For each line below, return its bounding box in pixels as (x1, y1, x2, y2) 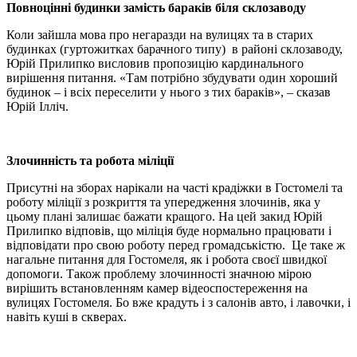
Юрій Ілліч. (6, 99, 69, 113)
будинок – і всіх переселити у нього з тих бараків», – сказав (6, 84, 331, 99)
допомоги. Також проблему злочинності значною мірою (6, 266, 312, 280)
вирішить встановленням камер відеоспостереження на (6, 280, 308, 295)
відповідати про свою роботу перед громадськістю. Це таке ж (6, 237, 345, 252)
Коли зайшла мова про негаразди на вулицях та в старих (6, 27, 313, 41)
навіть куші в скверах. (6, 309, 127, 324)
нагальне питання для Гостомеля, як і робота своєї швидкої (6, 252, 327, 266)
